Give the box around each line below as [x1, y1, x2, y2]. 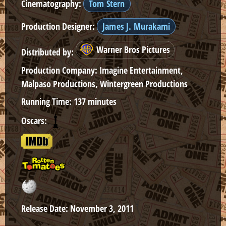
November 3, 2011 [68, 202, 134, 214]
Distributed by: [21, 46, 74, 59]
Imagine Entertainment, [97, 64, 183, 76]
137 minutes [72, 95, 117, 107]
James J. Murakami [102, 20, 171, 32]
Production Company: [21, 64, 97, 76]
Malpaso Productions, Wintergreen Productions [21, 77, 188, 90]
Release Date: [21, 202, 68, 214]
